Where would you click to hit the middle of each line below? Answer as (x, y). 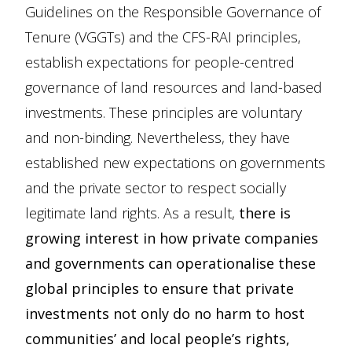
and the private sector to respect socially (156, 188)
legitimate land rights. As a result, (132, 213)
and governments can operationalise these (170, 264)
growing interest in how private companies (172, 238)
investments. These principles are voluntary (163, 113)
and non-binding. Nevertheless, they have (158, 138)
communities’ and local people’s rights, (158, 339)
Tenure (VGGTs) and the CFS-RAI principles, (163, 37)
